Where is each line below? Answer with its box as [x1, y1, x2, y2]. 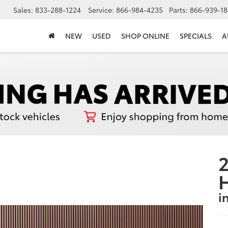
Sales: [13, 5, 33, 15]
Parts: [169, 5, 188, 15]
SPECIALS [180, 31, 212, 41]
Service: [88, 5, 114, 15]
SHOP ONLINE [121, 31, 169, 41]
